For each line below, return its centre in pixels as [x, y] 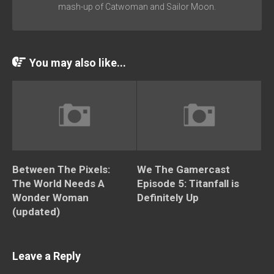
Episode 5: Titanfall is [188, 183]
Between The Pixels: [61, 169]
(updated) [36, 211]
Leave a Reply [46, 256]
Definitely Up [168, 197]
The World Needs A [58, 183]
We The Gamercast [183, 169]
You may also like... [78, 62]
